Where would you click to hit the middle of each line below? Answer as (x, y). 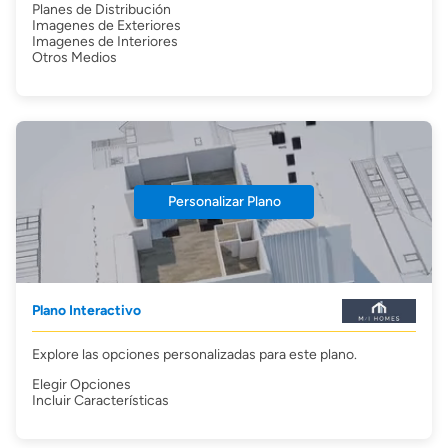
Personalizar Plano (224, 201)
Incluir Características (100, 400)
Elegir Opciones (81, 384)
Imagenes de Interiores (105, 41)
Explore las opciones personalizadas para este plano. (194, 354)
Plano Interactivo (86, 310)
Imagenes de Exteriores (106, 25)
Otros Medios (74, 57)
